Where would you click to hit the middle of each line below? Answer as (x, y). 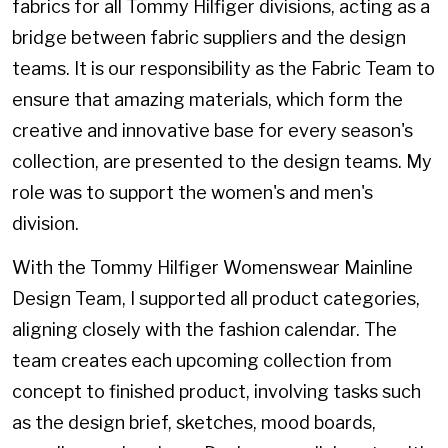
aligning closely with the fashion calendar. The (204, 329)
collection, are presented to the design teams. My (222, 162)
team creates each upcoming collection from (202, 360)
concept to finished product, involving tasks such (216, 391)
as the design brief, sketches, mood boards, (194, 422)
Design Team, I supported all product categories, (216, 298)
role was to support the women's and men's (192, 193)
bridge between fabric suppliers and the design (209, 38)
